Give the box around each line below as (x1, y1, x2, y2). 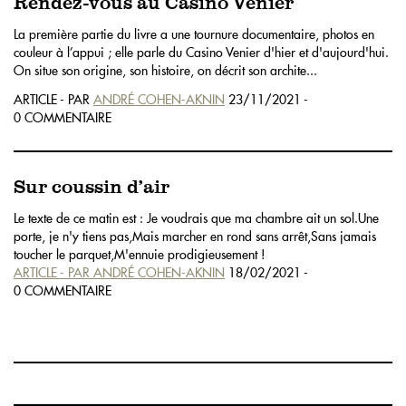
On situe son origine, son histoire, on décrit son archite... (14, 62, 317, 79)
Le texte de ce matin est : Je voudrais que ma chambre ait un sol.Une (14, 209, 379, 227)
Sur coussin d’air (14, 178, 169, 198)
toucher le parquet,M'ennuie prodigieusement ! (14, 246, 266, 263)
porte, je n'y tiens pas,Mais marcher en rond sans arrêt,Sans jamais (14, 227, 376, 245)
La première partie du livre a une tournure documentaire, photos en (14, 25, 374, 43)
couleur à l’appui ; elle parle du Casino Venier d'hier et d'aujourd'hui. (14, 43, 389, 61)
